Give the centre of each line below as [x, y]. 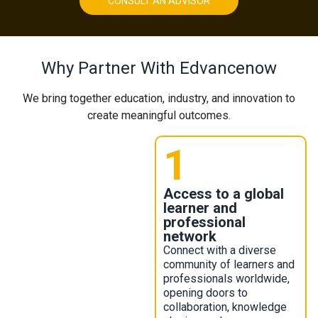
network [190, 236]
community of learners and [229, 264]
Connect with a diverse [219, 250]
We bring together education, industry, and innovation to [159, 98]
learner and [200, 208]
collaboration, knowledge [225, 307]
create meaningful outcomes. [159, 115]
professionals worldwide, [226, 279]
